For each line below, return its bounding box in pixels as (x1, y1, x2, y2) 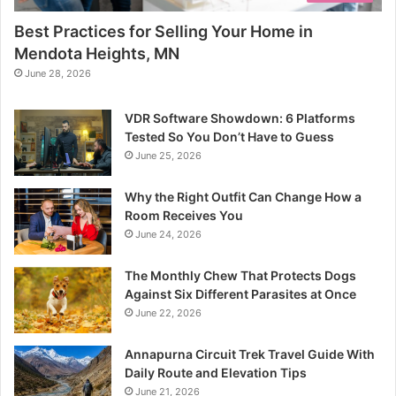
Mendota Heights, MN (14, 44, 179, 64)
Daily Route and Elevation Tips (125, 365, 307, 381)
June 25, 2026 (135, 149, 202, 163)
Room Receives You (125, 208, 243, 224)
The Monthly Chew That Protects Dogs (125, 268, 356, 284)
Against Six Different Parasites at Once (125, 286, 356, 302)
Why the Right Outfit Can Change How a (125, 189, 362, 205)
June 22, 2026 (135, 307, 202, 320)
